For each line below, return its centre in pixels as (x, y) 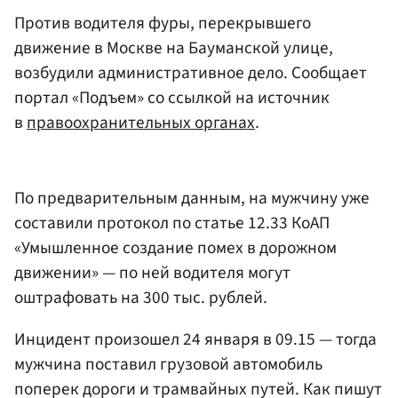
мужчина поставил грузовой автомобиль (168, 365)
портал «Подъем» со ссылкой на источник (172, 97)
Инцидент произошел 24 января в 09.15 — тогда (195, 340)
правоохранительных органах (141, 122)
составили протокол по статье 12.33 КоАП (172, 223)
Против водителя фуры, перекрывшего (163, 23)
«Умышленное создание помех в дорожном (175, 248)
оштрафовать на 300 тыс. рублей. (141, 298)
